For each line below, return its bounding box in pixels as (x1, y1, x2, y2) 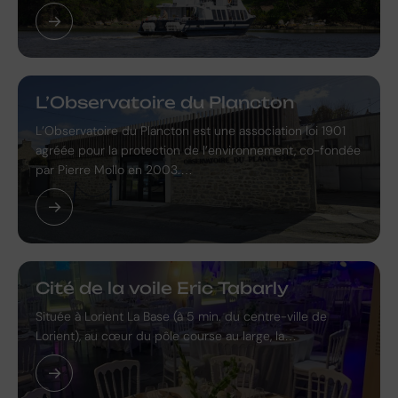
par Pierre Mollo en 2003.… (36, 162, 193, 179)
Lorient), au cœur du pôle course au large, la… (36, 328, 297, 345)
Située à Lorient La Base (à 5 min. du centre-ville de (36, 308, 327, 325)
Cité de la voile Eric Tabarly (36, 278, 289, 298)
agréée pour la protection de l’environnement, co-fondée (36, 142, 361, 159)
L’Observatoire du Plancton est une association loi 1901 (36, 123, 346, 139)
